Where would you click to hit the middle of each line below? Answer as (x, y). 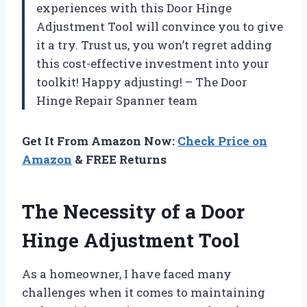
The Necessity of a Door (133, 211)
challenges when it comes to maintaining (144, 292)
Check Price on (222, 140)
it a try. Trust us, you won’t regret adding (154, 45)
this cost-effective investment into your (153, 63)
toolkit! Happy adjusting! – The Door (142, 82)
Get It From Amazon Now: (100, 140)
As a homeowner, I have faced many (127, 273)
